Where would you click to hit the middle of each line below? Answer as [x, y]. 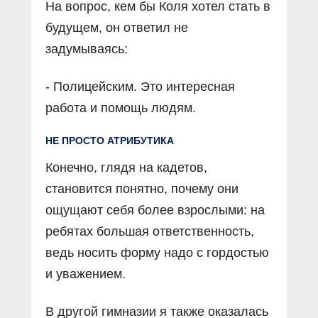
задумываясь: [87, 49]
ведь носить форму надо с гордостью [157, 253]
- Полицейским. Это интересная [140, 87]
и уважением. [86, 274]
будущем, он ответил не [117, 28]
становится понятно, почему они [142, 189]
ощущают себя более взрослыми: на [155, 210]
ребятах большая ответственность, [150, 232]
